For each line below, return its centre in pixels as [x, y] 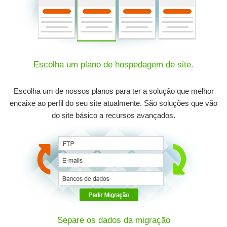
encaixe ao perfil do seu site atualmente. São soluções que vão [113, 103]
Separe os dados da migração [113, 220]
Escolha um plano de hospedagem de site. [113, 65]
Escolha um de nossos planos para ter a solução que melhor [113, 91]
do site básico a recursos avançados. [113, 115]
